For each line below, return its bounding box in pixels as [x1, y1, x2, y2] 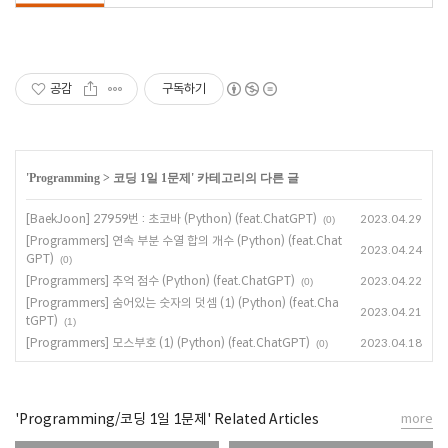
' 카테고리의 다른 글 [191, 171, 299, 185]
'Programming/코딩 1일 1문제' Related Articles [15, 410, 319, 428]
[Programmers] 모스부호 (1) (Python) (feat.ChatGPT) [26, 335, 310, 350]
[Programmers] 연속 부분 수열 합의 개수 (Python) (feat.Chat [26, 233, 342, 248]
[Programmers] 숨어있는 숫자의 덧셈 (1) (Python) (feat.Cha [26, 295, 339, 310]
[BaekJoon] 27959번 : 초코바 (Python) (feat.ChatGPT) [26, 211, 317, 226]
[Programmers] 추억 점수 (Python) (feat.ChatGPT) [26, 273, 295, 288]
